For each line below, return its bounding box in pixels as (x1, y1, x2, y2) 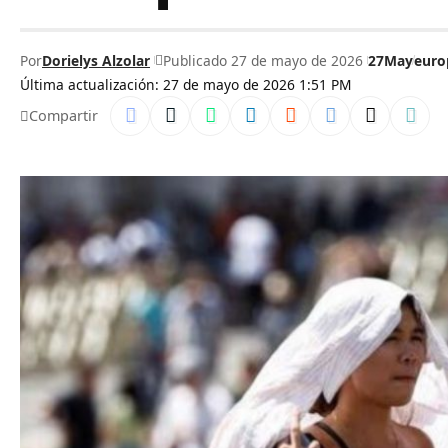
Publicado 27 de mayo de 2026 (163, 50, 363, 70)
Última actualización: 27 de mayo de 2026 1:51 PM (20, 75, 352, 94)
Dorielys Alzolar (42, 50, 150, 70)
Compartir (29, 106, 98, 125)
